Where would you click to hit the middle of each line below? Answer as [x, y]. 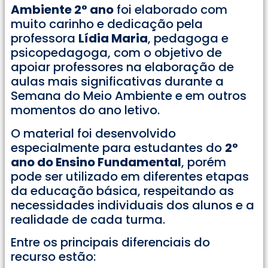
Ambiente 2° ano [62, 10]
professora [45, 39]
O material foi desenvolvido [93, 133]
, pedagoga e [188, 39]
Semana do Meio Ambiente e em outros [129, 96]
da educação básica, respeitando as [122, 191]
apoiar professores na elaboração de [122, 67]
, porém [204, 162]
